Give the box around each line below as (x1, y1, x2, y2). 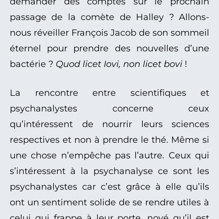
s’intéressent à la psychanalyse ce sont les (10, 166, 209, 177)
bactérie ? (10, 59, 56, 70)
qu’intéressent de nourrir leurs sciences (10, 119, 209, 130)
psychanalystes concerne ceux (10, 103, 209, 114)
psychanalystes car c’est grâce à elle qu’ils (10, 181, 209, 193)
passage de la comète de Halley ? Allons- (10, 12, 209, 23)
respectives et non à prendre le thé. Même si (10, 134, 209, 146)
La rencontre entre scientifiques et (10, 88, 209, 99)
